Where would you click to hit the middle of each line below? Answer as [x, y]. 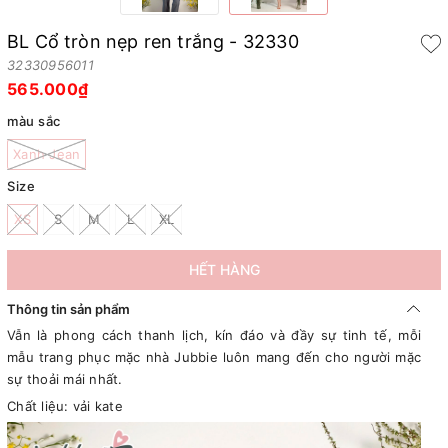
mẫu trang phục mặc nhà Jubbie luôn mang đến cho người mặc [214, 356]
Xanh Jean [47, 153]
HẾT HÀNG [224, 269]
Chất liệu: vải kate [65, 405]
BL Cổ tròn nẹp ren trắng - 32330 [153, 42]
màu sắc [34, 120]
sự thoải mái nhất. [65, 378]
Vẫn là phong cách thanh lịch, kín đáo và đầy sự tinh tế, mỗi [214, 334]
